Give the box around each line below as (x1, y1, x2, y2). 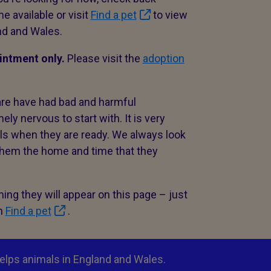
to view (150, 8, 188, 21)
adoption (142, 52, 184, 65)
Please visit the (67, 52, 143, 65)
